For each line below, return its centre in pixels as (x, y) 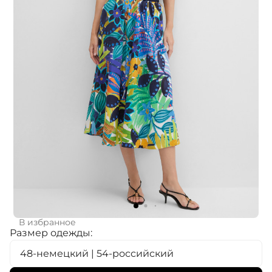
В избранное (47, 223)
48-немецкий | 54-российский (97, 253)
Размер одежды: (51, 233)
